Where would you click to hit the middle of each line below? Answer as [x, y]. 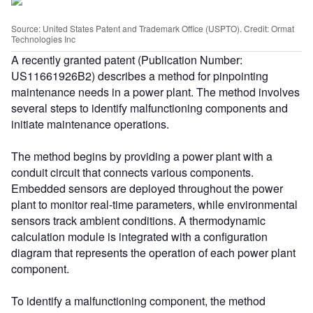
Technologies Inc [43, 38]
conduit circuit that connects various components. [132, 172]
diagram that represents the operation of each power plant [153, 252]
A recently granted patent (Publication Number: [127, 59]
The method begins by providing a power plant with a [142, 156]
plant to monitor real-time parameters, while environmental [154, 204]
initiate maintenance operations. [90, 124]
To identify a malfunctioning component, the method [138, 300]
